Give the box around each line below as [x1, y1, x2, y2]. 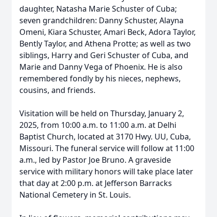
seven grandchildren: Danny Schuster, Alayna [19, 15, 184, 26]
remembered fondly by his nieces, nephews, [19, 73, 181, 84]
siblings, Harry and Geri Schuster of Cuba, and [19, 50, 188, 61]
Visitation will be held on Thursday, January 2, [19, 108, 184, 119]
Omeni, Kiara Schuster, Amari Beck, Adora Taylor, [19, 27, 196, 37]
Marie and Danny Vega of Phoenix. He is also [19, 62, 183, 72]
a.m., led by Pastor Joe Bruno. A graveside [19, 155, 171, 165]
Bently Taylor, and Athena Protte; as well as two [19, 38, 191, 49]
